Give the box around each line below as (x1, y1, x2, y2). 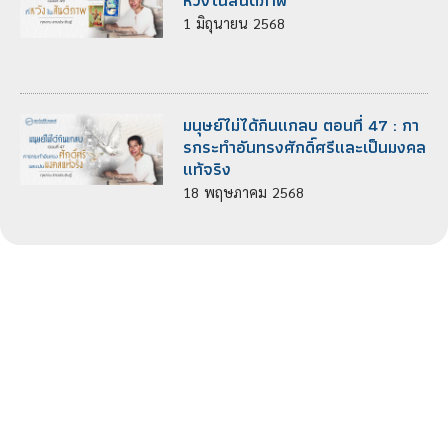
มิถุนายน (196, 13, 249, 32)
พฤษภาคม (204, 182, 268, 201)
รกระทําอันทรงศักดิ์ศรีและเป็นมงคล (183, 132, 427, 161)
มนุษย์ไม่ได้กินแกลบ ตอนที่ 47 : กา (183, 110, 420, 139)
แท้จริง (183, 154, 232, 183)
